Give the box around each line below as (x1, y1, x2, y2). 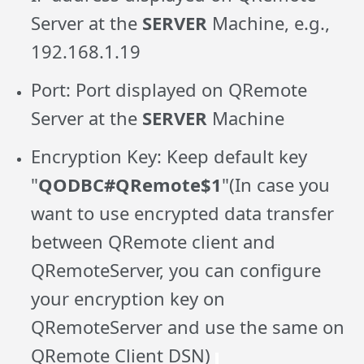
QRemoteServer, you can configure (31, 258, 322, 283)
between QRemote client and (31, 229, 276, 254)
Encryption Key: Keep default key (31, 144, 308, 169)
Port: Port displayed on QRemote (31, 77, 308, 102)
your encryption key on (31, 286, 226, 311)
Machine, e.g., (207, 11, 331, 36)
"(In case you (222, 172, 331, 197)
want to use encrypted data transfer (31, 201, 335, 226)
